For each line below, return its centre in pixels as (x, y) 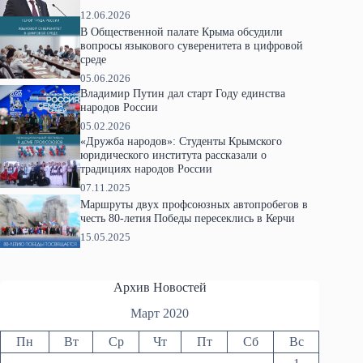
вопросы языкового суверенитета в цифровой (191, 46)
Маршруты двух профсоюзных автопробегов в (194, 205)
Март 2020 (160, 314)
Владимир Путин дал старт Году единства (182, 93)
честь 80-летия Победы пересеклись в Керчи (187, 218)
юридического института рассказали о (173, 154)
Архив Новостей (160, 287)
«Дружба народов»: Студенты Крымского (181, 141)
